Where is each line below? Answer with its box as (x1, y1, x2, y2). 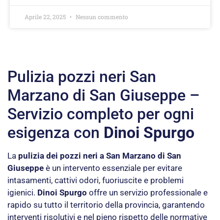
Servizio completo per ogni (7, 104, 194, 123)
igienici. (7, 187, 37, 197)
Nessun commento (74, 12, 128, 21)
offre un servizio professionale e (87, 187, 208, 197)
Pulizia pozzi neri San (7, 67, 156, 86)
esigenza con (7, 123, 104, 142)
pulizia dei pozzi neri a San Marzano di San (18, 150, 181, 161)
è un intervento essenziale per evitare (44, 163, 182, 173)
